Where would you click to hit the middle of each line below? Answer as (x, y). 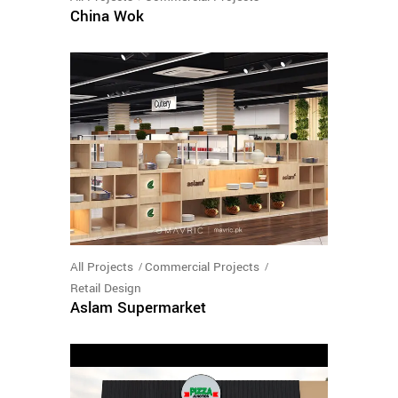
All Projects (102, 267)
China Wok (107, 16)
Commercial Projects (202, 267)
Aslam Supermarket (138, 308)
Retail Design (106, 289)
